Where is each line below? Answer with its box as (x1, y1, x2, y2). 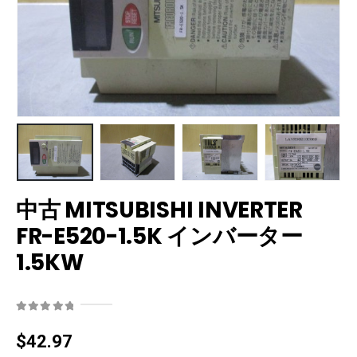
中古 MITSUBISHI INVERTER (16, 194, 303, 226)
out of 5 (22, 315, 65, 326)
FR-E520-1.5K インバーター (16, 221, 303, 253)
